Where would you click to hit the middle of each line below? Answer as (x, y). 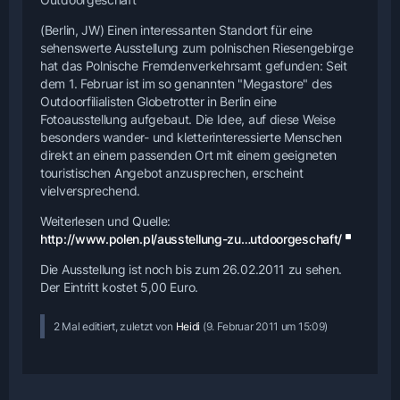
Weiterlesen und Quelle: (106, 221)
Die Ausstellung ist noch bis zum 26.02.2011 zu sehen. (192, 270)
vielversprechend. (90, 191)
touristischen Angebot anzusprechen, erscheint (172, 173)
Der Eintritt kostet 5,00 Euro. (119, 287)
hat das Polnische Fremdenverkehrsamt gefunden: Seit (194, 66)
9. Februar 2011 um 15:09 (265, 327)
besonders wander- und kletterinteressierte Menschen (191, 137)
